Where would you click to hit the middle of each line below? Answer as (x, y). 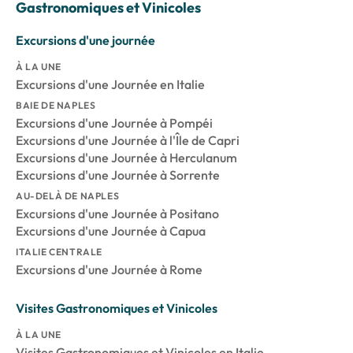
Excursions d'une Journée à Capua (111, 231)
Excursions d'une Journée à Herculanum (126, 158)
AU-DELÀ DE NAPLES (68, 196)
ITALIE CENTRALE (59, 252)
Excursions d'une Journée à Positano (117, 214)
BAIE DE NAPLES (56, 106)
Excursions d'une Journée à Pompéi (114, 123)
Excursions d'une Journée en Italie (110, 85)
